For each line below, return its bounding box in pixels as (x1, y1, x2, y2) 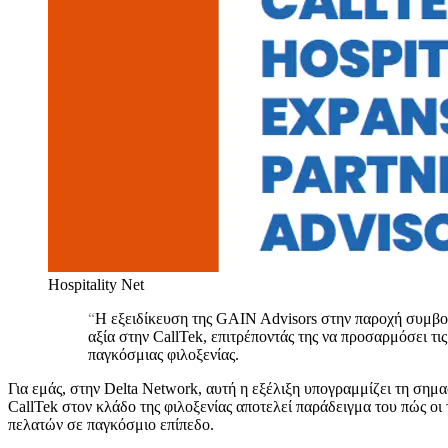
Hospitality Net (48, 275, 144, 293)
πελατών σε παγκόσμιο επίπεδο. (8, 415, 214, 433)
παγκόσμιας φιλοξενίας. (88, 345, 239, 363)
